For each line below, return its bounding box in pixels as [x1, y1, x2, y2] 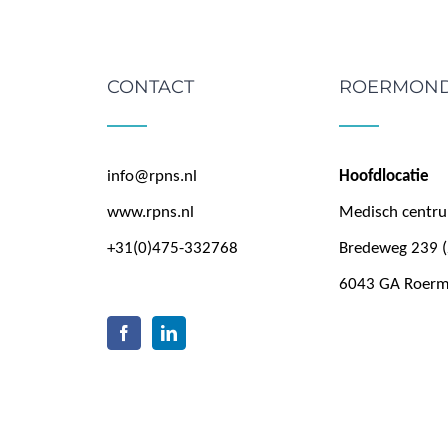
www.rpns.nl [107, 203, 195, 221]
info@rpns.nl [107, 167, 198, 185]
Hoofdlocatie [339, 167, 430, 185]
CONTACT [107, 75, 195, 98]
